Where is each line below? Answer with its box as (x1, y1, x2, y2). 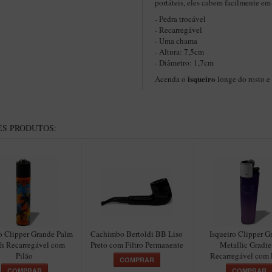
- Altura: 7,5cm (155, 46, 206, 57)
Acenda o (155, 73, 188, 84)
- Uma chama (155, 35, 197, 46)
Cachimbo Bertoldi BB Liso (90, 228, 183, 239)
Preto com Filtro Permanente (90, 239, 183, 250)
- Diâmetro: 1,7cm (155, 57, 214, 68)
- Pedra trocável (155, 13, 206, 24)
